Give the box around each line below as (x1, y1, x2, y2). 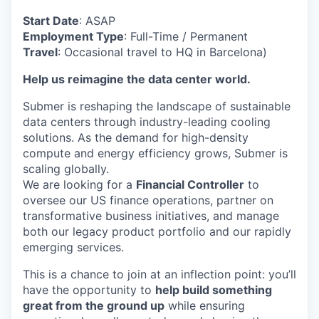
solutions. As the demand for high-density (23, 130, 249, 145)
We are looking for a (23, 177, 136, 192)
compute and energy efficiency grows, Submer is (23, 146, 288, 161)
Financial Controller (136, 177, 244, 192)
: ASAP (79, 14, 115, 28)
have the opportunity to (23, 283, 155, 298)
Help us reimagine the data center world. (23, 72, 251, 87)
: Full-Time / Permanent (124, 29, 248, 44)
